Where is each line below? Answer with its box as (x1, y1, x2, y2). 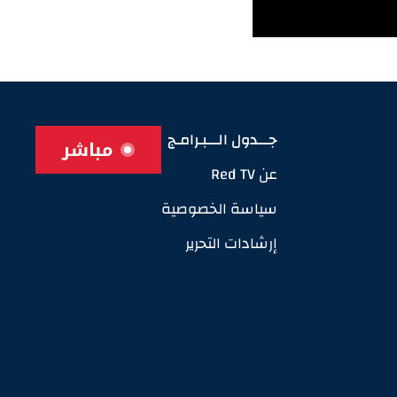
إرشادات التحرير (185, 230, 277, 258)
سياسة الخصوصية (161, 195, 277, 223)
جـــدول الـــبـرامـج (167, 126, 277, 154)
